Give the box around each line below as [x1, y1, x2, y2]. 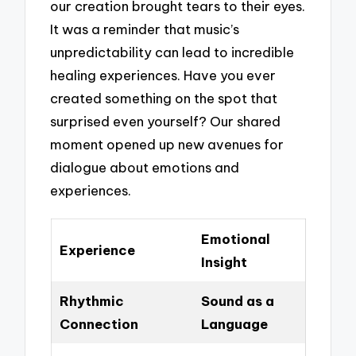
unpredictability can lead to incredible [50, 44, 295, 61]
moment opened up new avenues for [50, 136, 284, 153]
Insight [200, 253, 247, 271]
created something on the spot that [50, 90, 278, 107]
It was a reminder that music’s [50, 21, 240, 38]
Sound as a [200, 292, 274, 310]
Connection [59, 315, 138, 333]
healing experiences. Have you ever [50, 67, 277, 84]
